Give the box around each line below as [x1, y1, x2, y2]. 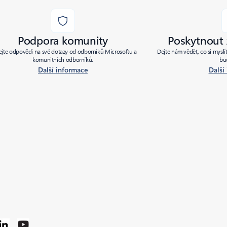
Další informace [38, 65, 88, 74]
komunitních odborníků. [32, 55, 94, 63]
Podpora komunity [17, 32, 108, 48]
